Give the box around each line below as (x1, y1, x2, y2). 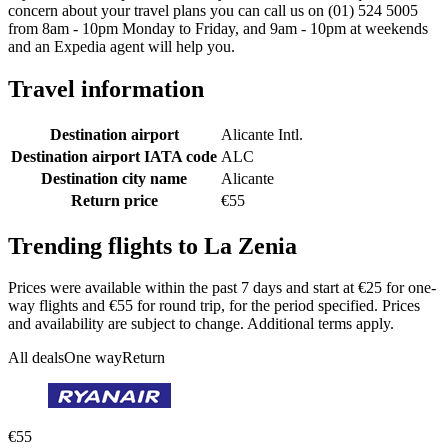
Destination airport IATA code (11, 147, 217, 165)
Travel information (8, 75, 204, 102)
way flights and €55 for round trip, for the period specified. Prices (8, 297, 420, 315)
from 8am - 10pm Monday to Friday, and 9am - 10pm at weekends (8, 19, 428, 37)
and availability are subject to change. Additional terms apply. (8, 315, 394, 333)
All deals (8, 349, 64, 367)
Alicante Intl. (221, 125, 303, 143)
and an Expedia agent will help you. (8, 37, 235, 55)
